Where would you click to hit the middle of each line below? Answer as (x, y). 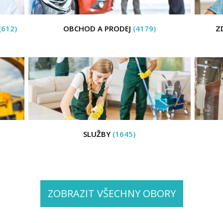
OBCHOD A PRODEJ (98, 28)
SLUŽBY (98, 134)
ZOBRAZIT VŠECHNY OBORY (111, 193)
